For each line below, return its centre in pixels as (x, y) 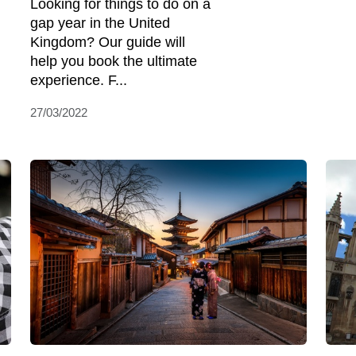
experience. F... (79, 81)
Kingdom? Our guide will (108, 43)
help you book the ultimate (114, 62)
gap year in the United (100, 23)
